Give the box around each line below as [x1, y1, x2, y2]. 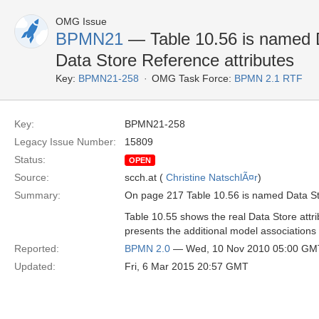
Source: [14, 172, 49, 183]
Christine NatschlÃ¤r [166, 172, 258, 183]
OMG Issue [56, 16, 107, 27]
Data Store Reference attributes [56, 51, 294, 70]
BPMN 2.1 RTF [234, 73, 303, 84]
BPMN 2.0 [125, 243, 170, 254]
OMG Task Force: [152, 73, 231, 84]
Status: [14, 154, 46, 165]
